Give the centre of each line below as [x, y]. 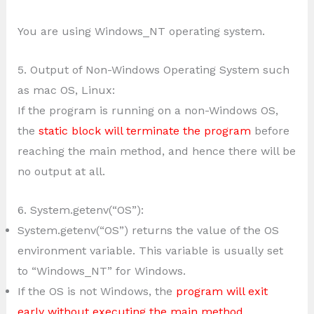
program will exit [221, 291]
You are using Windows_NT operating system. [141, 32]
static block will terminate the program [144, 130]
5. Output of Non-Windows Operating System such [153, 69]
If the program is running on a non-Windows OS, [148, 110]
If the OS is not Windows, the [96, 291]
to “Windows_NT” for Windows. [101, 271]
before [270, 130]
